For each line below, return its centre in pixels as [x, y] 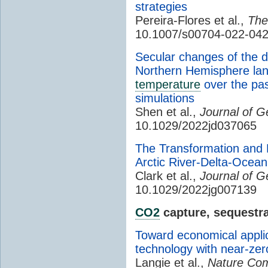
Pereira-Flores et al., [191, 20]
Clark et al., [167, 176]
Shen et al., [167, 112]
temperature [168, 84]
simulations [165, 98]
